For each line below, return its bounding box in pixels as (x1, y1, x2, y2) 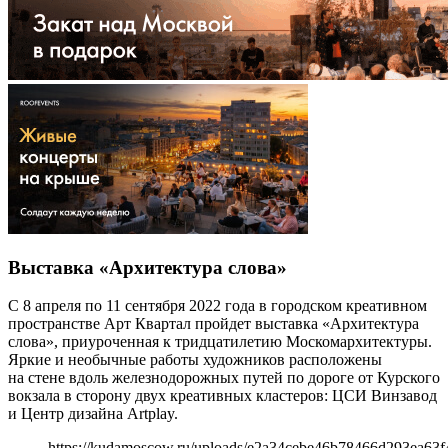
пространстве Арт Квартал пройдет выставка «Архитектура (8, 315, 419, 333)
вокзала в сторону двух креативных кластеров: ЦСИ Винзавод (8, 387, 437, 405)
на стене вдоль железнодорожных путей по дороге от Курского (8, 369, 440, 387)
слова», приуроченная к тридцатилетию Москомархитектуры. (8, 333, 432, 351)
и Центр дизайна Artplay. (8, 405, 178, 423)
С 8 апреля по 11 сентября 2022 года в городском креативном (8, 297, 427, 315)
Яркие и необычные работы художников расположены (8, 351, 382, 369)
